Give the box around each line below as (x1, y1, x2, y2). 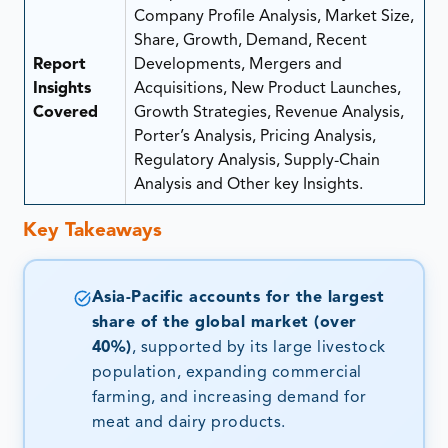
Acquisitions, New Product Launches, (133, 81, 401, 98)
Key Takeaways (23, 222, 163, 242)
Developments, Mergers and (133, 57, 342, 74)
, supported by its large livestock (131, 339, 386, 356)
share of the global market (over (91, 314, 357, 331)
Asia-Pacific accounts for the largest (91, 289, 385, 306)
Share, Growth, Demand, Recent (133, 33, 367, 50)
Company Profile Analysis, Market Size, (133, 9, 414, 26)
